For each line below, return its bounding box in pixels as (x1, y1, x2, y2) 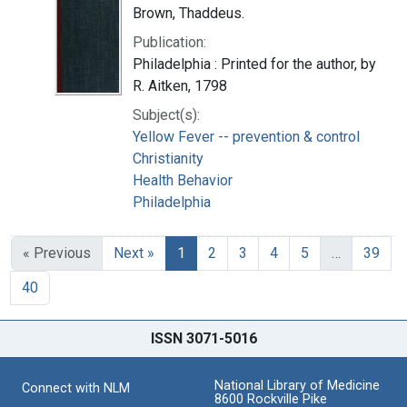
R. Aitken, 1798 (133, 76, 227, 94)
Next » (114, 243, 154, 262)
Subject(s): (133, 105, 200, 124)
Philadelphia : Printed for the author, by (133, 55, 376, 73)
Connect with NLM (22, 380, 130, 396)
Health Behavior (133, 171, 233, 189)
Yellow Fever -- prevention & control (133, 127, 360, 145)
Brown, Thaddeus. (133, 4, 244, 22)
